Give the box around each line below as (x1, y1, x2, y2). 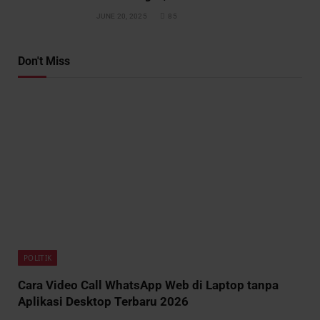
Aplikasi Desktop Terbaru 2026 (18, 294, 189, 309)
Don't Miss (18, 54, 70, 69)
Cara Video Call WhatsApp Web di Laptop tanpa (18, 277, 279, 292)
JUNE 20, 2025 (96, 12, 147, 21)
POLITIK (24, 252, 52, 263)
